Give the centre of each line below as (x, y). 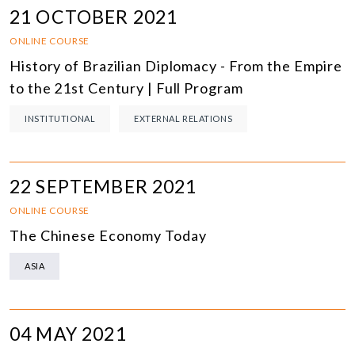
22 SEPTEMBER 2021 (103, 187)
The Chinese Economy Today (108, 236)
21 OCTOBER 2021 (94, 17)
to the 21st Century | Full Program (126, 88)
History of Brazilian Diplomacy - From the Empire (176, 66)
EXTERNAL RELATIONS (183, 119)
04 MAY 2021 (68, 334)
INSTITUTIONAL (60, 119)
